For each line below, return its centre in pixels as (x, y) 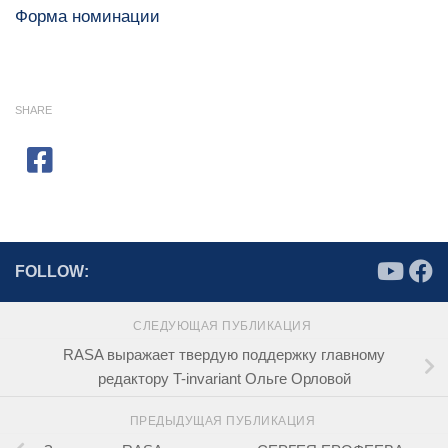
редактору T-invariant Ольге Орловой (224, 379)
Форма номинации (87, 16)
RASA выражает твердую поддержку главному (224, 355)
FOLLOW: (52, 271)
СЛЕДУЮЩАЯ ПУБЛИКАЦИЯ (224, 325)
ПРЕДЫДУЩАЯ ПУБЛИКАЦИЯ (224, 421)
